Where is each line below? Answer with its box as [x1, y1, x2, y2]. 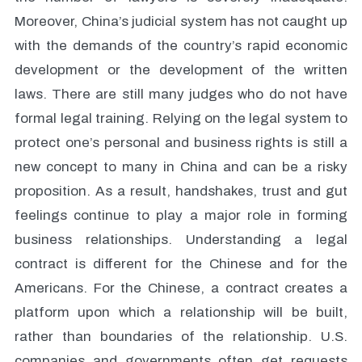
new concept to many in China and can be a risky [15, 159, 347, 175]
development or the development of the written [15, 62, 347, 78]
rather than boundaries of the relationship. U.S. [15, 329, 347, 344]
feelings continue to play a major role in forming [15, 208, 347, 223]
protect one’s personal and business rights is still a [15, 135, 347, 150]
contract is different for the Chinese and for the [15, 256, 347, 271]
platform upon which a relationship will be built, [15, 305, 347, 320]
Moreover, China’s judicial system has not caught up [15, 14, 347, 29]
